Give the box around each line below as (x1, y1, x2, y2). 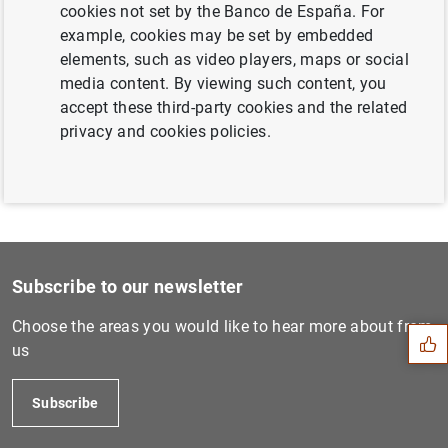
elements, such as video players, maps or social (59, 50, 409, 69)
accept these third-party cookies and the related (59, 98, 408, 117)
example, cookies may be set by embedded (59, 26, 374, 45)
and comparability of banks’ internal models (92, 40, 408, 60)
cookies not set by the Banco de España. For (59, 2, 385, 21)
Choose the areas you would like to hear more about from (12, 317, 433, 337)
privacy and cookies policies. (59, 122, 272, 141)
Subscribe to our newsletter (12, 276, 244, 298)
